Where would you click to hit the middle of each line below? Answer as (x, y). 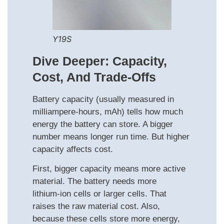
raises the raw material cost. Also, (96, 206)
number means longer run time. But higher (111, 136)
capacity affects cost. (73, 149)
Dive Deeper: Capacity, (100, 61)
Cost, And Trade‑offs (94, 77)
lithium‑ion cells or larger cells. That (99, 194)
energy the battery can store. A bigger (103, 124)
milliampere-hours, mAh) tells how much (108, 111)
